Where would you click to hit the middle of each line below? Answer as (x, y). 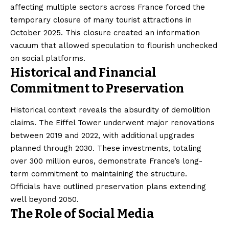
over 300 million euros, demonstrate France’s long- (106, 161)
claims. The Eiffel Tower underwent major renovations (112, 122)
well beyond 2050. (44, 199)
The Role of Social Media (82, 213)
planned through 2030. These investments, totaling (106, 148)
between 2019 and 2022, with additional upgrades (102, 135)
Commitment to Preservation (97, 88)
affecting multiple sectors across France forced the (108, 7)
